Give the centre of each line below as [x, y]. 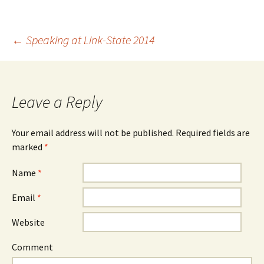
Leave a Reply [57, 102]
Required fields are [212, 133]
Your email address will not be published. [93, 133]
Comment [32, 247]
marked [28, 147]
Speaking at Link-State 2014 [89, 40]
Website [28, 222]
